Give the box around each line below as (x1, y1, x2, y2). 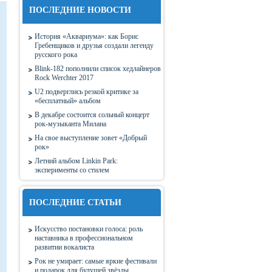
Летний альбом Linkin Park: (35, 157, 118, 165)
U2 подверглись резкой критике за (35, 87, 138, 96)
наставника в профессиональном (35, 234, 133, 242)
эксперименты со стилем (35, 166, 109, 174)
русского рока (35, 50, 77, 59)
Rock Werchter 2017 (35, 73, 93, 82)
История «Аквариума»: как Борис (35, 32, 138, 41)
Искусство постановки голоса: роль (35, 225, 143, 233)
